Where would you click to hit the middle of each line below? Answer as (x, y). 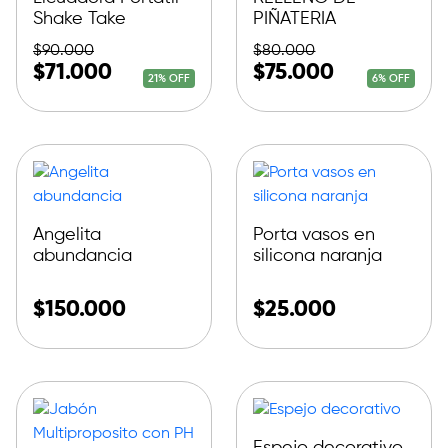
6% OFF (391, 78)
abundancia (82, 255)
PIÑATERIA (295, 18)
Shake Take (79, 18)
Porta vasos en (314, 234)
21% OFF (168, 78)
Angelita (67, 234)
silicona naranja (318, 255)
